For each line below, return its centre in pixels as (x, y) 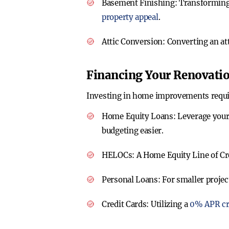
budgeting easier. (133, 131)
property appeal (130, 17)
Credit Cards (124, 204)
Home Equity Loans (138, 116)
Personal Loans (130, 180)
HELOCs (117, 155)
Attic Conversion (132, 42)
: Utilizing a (168, 204)
